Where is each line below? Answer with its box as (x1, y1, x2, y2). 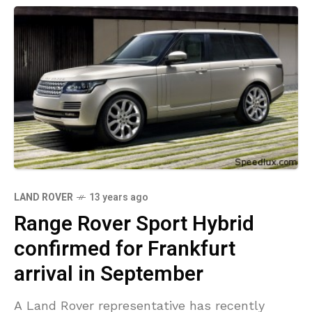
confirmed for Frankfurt (14, 233, 235, 265)
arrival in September (14, 258, 203, 290)
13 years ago (89, 189, 148, 205)
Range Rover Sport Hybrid (14, 208, 254, 240)
